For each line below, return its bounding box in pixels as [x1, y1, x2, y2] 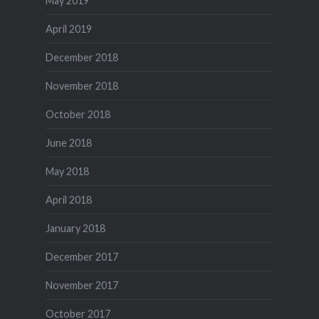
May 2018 [45, 164, 89, 177]
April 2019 [45, 22, 92, 35]
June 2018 [45, 136, 92, 149]
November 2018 [45, 79, 118, 92]
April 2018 [45, 193, 92, 206]
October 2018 [45, 108, 110, 120]
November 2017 [45, 278, 118, 291]
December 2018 [45, 51, 118, 63]
